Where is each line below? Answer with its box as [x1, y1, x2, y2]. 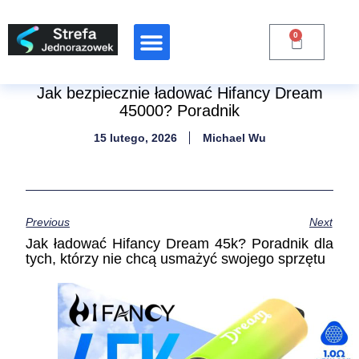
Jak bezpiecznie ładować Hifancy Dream [36, 84, 323, 102]
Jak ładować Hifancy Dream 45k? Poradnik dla [26, 236, 333, 252]
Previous [26, 216, 71, 229]
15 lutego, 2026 [93, 131, 177, 144]
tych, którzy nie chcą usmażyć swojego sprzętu [26, 251, 326, 268]
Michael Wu [202, 131, 266, 144]
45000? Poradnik [119, 102, 240, 119]
